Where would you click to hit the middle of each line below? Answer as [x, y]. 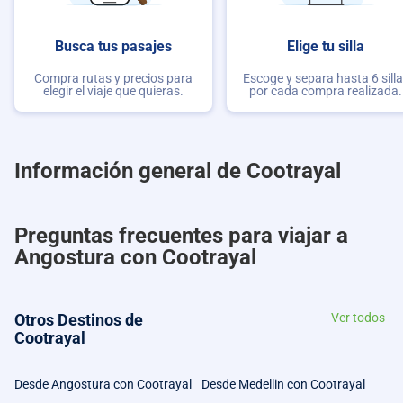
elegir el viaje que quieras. [113, 91]
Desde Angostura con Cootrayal [103, 384]
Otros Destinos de [79, 320]
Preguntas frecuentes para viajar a [181, 236]
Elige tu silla [326, 46]
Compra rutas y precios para [113, 79]
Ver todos [358, 318]
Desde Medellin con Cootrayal [283, 384]
